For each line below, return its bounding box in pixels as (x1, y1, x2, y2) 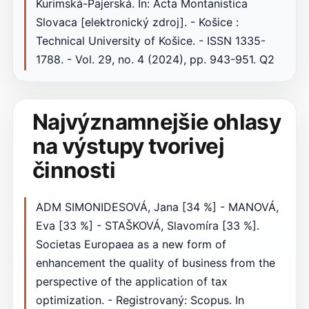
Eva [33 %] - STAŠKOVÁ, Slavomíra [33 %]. (35, 219, 259, 233)
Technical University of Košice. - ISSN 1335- (35, 34, 266, 48)
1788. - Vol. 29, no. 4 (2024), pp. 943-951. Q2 (35, 52, 275, 67)
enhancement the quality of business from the (35, 256, 275, 270)
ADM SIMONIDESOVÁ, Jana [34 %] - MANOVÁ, (35, 200, 279, 215)
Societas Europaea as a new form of (35, 237, 226, 252)
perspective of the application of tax (35, 275, 228, 289)
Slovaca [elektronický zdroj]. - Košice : (35, 15, 239, 30)
